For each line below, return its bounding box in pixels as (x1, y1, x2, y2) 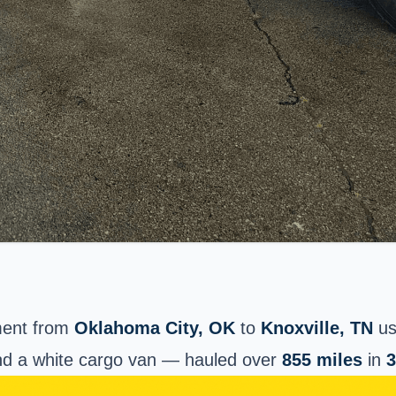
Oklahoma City (74, 318, 198, 338)
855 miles (282, 350, 362, 369)
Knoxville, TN (261, 318, 373, 338)
